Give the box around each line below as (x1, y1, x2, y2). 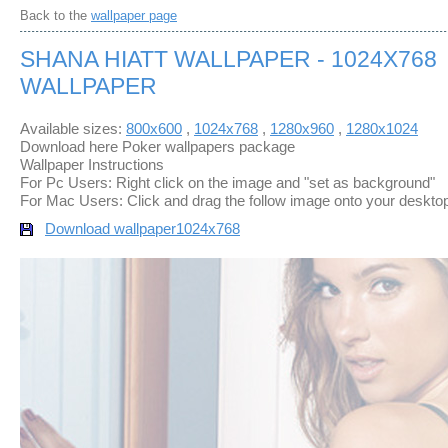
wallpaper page (91, 8, 177, 23)
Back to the (20, 8, 91, 23)
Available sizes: (20, 120, 122, 137)
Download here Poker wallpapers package (20, 138, 295, 155)
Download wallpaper (45, 220, 176, 237)
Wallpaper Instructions (20, 156, 164, 173)
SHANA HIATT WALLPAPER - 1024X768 (20, 46, 437, 72)
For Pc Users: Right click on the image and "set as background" (20, 174, 435, 191)
